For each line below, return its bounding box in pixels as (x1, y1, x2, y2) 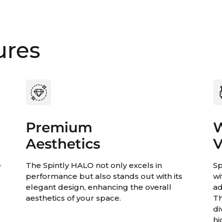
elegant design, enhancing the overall (25, 182, 171, 192)
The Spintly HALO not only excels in (25, 160, 162, 170)
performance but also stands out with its (25, 171, 182, 181)
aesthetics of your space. (25, 193, 121, 203)
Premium (25, 118, 92, 136)
